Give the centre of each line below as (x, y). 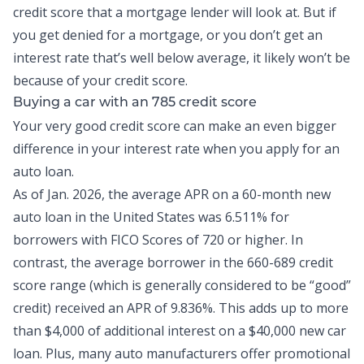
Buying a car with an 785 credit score (135, 103)
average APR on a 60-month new (230, 194)
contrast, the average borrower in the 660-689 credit (173, 262)
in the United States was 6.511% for (180, 217)
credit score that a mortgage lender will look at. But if (175, 12)
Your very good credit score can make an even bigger (175, 126)
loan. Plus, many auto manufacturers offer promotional (182, 353)
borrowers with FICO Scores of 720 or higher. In (158, 240)
